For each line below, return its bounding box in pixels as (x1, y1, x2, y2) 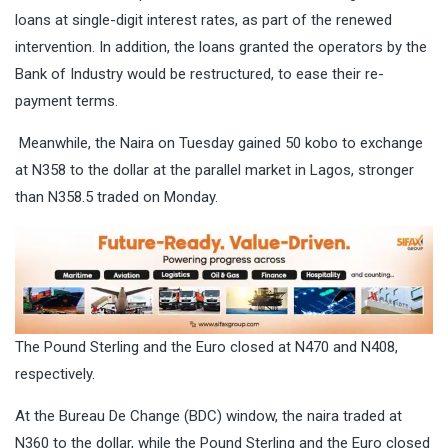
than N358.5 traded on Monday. (15, 188, 218, 207)
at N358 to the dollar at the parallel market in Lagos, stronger (15, 161, 414, 180)
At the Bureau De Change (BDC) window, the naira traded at (15, 406, 402, 425)
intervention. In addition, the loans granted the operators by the (15, 38, 427, 57)
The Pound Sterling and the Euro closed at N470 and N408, (15, 337, 398, 356)
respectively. (15, 364, 95, 383)
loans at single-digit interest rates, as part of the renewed (15, 11, 392, 30)
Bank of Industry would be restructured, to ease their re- (15, 65, 384, 84)
